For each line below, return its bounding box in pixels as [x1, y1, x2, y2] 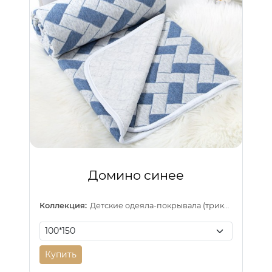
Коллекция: [39, 201, 87, 211]
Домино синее [88, 168, 184, 183]
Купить [45, 249, 76, 260]
